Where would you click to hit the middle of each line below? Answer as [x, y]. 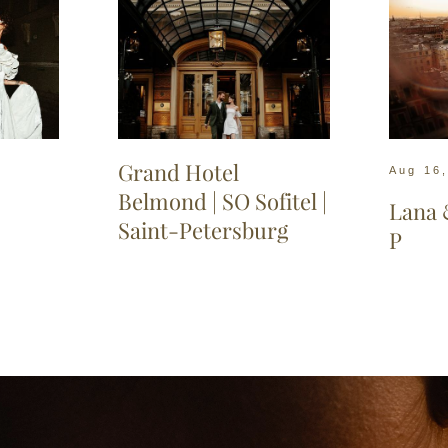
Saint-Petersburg [202, 231]
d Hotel [202, 173]
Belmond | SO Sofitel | [222, 202]
